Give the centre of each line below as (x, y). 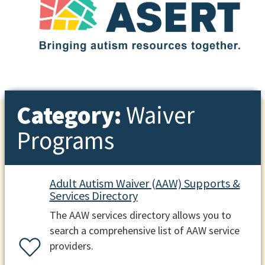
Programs (65, 140)
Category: (71, 115)
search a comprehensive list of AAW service (144, 231)
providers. (71, 246)
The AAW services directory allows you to (140, 215)
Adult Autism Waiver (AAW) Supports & (145, 183)
